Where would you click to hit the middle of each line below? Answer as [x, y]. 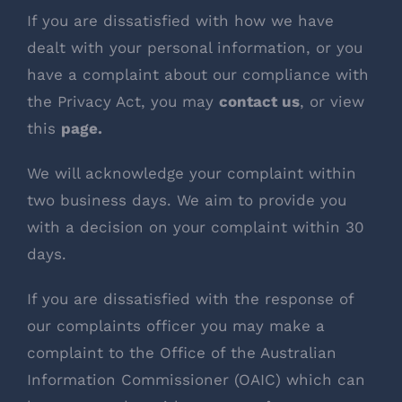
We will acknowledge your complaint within [192, 173]
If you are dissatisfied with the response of [190, 298]
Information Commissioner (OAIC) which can [196, 379]
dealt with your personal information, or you [195, 47]
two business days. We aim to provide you [187, 200]
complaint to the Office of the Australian [182, 352]
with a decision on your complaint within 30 [196, 227]
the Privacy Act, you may [123, 101]
